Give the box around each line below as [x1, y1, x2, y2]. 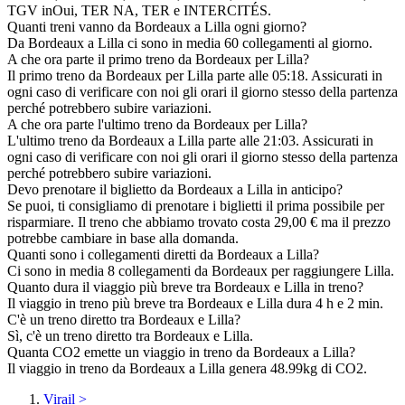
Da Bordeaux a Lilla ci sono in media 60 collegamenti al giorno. [7, 35, 372, 52]
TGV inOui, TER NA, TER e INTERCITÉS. [7, 3, 271, 19]
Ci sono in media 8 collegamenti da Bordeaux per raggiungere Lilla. [7, 263, 394, 279]
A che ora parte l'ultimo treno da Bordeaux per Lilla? [7, 117, 307, 133]
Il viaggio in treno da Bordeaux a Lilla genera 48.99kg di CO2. [7, 361, 367, 377]
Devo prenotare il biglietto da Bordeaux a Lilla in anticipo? [7, 182, 343, 198]
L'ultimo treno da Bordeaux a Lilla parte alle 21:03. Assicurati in [7, 133, 373, 149]
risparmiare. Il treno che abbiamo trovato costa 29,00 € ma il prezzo [7, 214, 391, 231]
